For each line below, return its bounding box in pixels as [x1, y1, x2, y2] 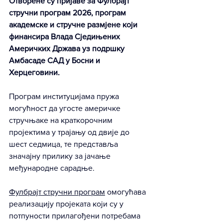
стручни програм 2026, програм [9, 8, 128, 17]
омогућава [105, 188, 148, 196]
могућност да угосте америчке [9, 104, 122, 112]
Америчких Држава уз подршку [9, 44, 126, 53]
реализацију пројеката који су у [9, 200, 125, 208]
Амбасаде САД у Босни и [9, 56, 102, 65]
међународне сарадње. [9, 164, 95, 172]
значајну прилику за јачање [9, 152, 112, 160]
